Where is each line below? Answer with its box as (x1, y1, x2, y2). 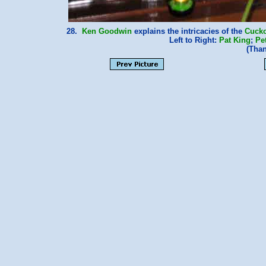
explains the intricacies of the (131, 27, 245, 36)
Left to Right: (169, 36, 219, 45)
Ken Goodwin (81, 27, 132, 36)
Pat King (219, 36, 251, 45)
